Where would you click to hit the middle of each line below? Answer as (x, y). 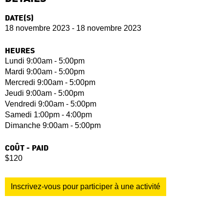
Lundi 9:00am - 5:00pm (45, 61)
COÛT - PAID (27, 148)
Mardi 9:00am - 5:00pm (45, 71)
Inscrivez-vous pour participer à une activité (86, 186)
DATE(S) (19, 18)
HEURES (20, 51)
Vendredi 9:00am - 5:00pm (51, 104)
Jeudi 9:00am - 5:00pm (44, 93)
